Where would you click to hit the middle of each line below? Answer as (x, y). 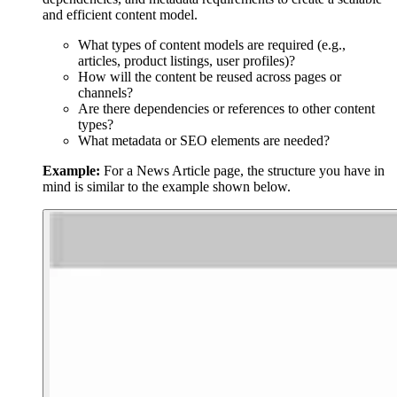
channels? (105, 93)
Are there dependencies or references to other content (226, 109)
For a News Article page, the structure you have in (242, 171)
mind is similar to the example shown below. (167, 187)
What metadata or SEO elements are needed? (204, 141)
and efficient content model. (120, 15)
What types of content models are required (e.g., (212, 45)
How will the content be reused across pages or (210, 77)
